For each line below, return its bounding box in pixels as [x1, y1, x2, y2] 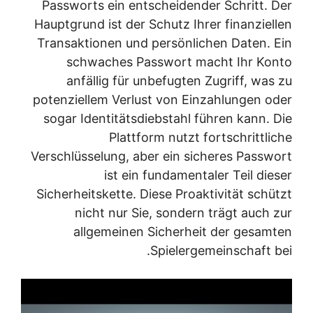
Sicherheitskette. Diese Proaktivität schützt [52, 187, 308, 201]
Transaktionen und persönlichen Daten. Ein [53, 36, 308, 50]
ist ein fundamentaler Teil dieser [120, 168, 308, 182]
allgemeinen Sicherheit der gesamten [89, 224, 308, 239]
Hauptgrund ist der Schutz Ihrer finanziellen [50, 17, 308, 31]
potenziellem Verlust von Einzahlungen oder [49, 92, 308, 107]
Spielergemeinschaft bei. [166, 243, 308, 258]
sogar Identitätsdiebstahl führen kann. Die [59, 111, 308, 126]
